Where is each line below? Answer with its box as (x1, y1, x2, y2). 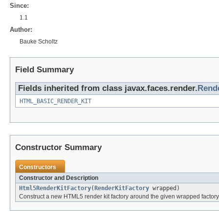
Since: (10, 2, 29, 10)
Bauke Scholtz (20, 38, 58, 45)
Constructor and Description (19, 175, 98, 182)
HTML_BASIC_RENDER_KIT (20, 98, 91, 105)
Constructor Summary (15, 143, 102, 153)
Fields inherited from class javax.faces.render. (18, 84, 197, 93)
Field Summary (15, 65, 74, 75)
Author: (10, 26, 32, 34)
